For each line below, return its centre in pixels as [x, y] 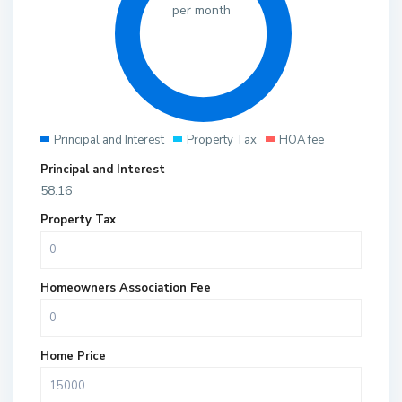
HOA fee [302, 140]
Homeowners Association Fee [126, 288]
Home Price [74, 357]
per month [201, 11]
